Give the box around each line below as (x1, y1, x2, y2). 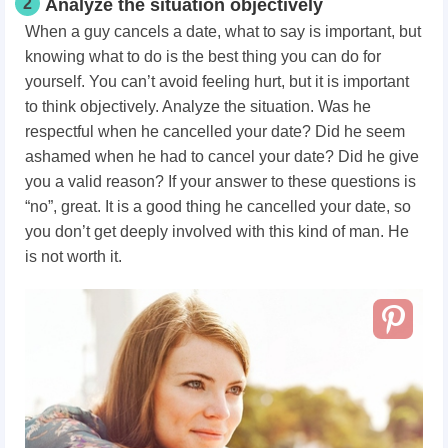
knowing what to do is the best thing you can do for (25, 48, 381, 65)
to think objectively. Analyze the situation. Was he (25, 98, 371, 115)
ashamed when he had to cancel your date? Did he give (25, 148, 419, 165)
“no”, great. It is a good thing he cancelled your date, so (25, 198, 411, 215)
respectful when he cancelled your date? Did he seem (25, 123, 405, 140)
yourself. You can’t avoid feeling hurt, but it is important (25, 73, 409, 90)
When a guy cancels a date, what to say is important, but (25, 23, 421, 40)
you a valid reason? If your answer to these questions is (25, 173, 416, 190)
